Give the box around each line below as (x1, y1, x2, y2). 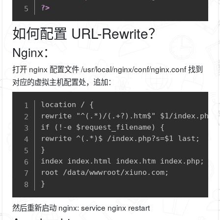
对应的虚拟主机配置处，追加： (12, 76, 115, 87)
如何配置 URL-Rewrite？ (12, 23, 162, 43)
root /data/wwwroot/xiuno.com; (41, 168, 169, 177)
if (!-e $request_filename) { (41, 123, 165, 132)
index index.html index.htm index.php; (41, 157, 205, 166)
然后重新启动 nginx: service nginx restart (12, 202, 150, 213)
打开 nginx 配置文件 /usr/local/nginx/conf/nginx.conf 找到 (12, 63, 203, 75)
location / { (41, 100, 94, 110)
